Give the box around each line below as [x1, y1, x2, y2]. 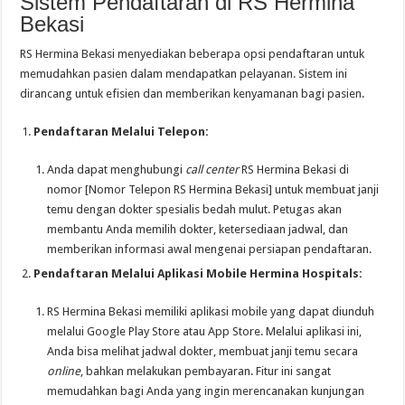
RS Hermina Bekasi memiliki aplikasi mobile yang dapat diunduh [47, 305, 375, 319]
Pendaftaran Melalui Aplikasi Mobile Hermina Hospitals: [33, 267, 363, 281]
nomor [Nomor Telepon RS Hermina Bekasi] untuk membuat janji [47, 183, 380, 197]
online [47, 364, 81, 379]
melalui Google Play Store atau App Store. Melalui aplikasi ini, [47, 325, 363, 339]
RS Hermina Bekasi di [239, 163, 350, 177]
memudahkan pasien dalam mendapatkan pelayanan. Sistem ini [20, 67, 348, 81]
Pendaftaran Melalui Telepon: [33, 125, 210, 139]
